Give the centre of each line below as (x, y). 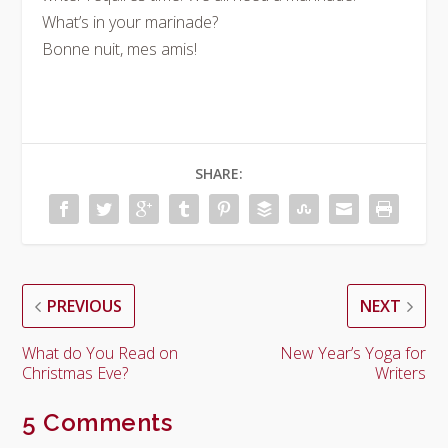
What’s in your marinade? (130, 22)
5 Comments (97, 422)
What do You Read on (100, 353)
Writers (400, 373)
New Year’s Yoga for (352, 353)
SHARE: (219, 173)
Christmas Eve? (75, 373)
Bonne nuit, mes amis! (120, 49)
